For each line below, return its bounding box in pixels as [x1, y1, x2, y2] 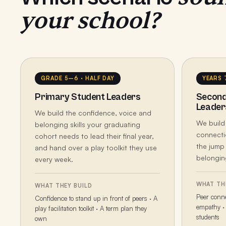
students [196, 213, 219, 221]
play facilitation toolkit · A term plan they [35, 204, 147, 213]
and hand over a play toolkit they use [35, 143, 157, 152]
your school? [20, 6, 160, 36]
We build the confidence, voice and [35, 108, 152, 118]
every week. [35, 155, 74, 164]
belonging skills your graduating [35, 120, 141, 129]
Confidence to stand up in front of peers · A [35, 194, 158, 203]
